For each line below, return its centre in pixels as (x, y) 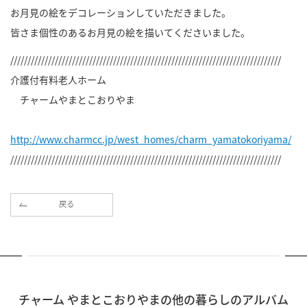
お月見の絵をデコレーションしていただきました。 (121, 12)
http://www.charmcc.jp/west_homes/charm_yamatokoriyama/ (151, 139)
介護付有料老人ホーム (58, 80)
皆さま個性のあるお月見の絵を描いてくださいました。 (130, 32)
